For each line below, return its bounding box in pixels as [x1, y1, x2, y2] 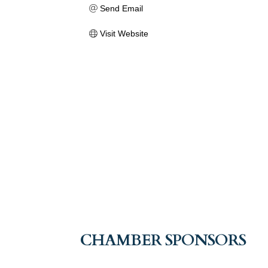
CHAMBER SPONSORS [80, 229, 246, 251]
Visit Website [99, 29, 148, 39]
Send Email [99, 4, 143, 14]
